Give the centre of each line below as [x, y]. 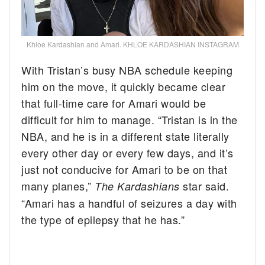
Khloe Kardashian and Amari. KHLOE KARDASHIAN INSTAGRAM [132, 44]
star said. [206, 185]
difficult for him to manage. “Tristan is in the [130, 119]
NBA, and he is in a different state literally [125, 136]
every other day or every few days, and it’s [127, 152]
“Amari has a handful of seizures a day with [129, 203]
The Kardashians [139, 186]
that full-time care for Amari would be [114, 103]
